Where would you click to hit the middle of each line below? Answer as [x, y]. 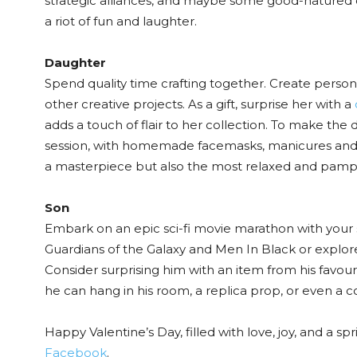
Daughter [75, 63]
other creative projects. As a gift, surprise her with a [200, 104]
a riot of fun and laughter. [121, 21]
